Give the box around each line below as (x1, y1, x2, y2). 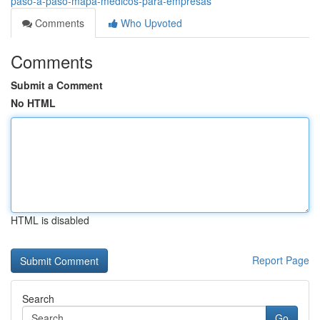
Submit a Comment (11, 78, 103, 92)
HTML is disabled (11, 213, 89, 227)
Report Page (252, 253, 309, 267)
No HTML (11, 96, 56, 110)
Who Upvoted (118, 16, 182, 30)
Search (22, 291, 54, 306)
